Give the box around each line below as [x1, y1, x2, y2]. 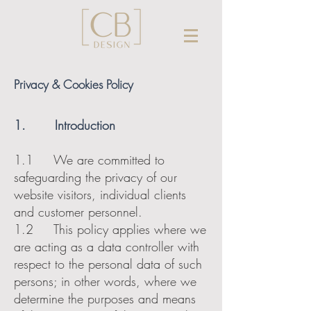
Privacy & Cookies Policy [14, 76, 133, 92]
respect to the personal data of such [14, 255, 202, 272]
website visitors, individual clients [14, 186, 186, 203]
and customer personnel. [14, 203, 142, 220]
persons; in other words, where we [14, 273, 196, 289]
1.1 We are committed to [14, 151, 165, 168]
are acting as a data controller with [14, 238, 199, 255]
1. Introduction [14, 117, 115, 133]
